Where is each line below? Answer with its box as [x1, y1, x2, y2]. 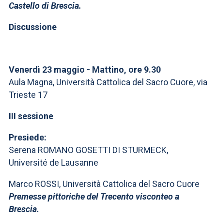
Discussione [9, 22, 57, 32]
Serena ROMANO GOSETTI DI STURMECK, [9, 145, 168, 155]
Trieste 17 [9, 90, 47, 100]
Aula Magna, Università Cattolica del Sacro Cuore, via [9, 77, 207, 87]
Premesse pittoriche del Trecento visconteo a [9, 191, 179, 201]
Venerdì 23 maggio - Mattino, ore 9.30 [9, 64, 161, 75]
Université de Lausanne [9, 157, 100, 168]
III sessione [9, 111, 53, 121]
